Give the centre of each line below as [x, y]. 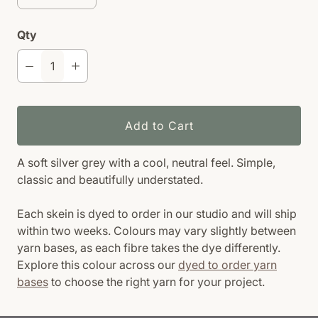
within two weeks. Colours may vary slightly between [157, 231]
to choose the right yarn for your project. [157, 282]
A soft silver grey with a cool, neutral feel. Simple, [146, 163]
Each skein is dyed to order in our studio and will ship [157, 214]
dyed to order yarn [227, 265]
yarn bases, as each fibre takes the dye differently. [149, 248]
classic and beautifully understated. [110, 180]
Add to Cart [159, 126]
